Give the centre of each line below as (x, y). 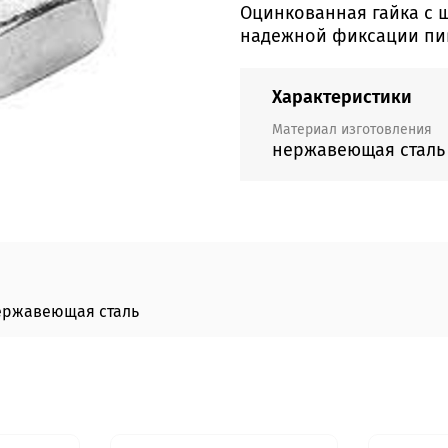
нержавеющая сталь (358, 149)
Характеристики (342, 96)
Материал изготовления (352, 129)
